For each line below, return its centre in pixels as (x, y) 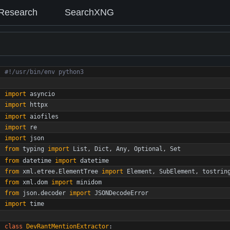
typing (33, 149)
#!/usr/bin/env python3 (44, 72)
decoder (53, 193)
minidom (89, 182)
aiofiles (44, 116)
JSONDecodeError (121, 193)
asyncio (42, 94)
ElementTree (78, 171)
